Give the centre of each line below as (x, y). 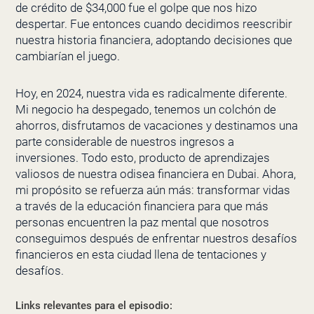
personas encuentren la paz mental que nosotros (142, 222)
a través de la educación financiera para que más (142, 206)
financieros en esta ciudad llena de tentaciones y (141, 254)
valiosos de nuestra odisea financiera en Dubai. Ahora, (155, 173)
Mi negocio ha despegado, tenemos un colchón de (145, 109)
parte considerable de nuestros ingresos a (124, 141)
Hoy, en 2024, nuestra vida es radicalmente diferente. (151, 93)
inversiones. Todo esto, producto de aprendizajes (142, 157)
